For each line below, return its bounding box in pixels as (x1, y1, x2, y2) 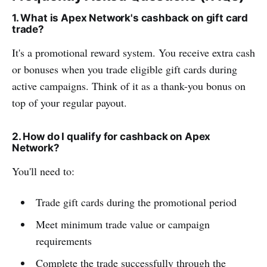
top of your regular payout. (12, 95, 127, 110)
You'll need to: (12, 164, 74, 178)
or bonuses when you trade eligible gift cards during (12, 62, 237, 76)
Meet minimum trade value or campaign (35, 217, 210, 231)
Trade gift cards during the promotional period (35, 195, 237, 209)
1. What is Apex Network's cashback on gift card (12, 12, 249, 24)
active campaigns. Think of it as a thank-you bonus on (12, 79, 246, 93)
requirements (35, 234, 92, 248)
